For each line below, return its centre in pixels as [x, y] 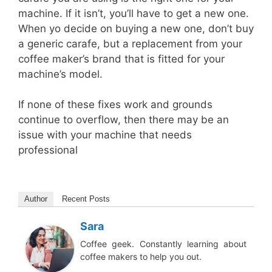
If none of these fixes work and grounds [115, 104]
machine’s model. [60, 74]
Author [36, 199]
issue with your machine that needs [105, 135]
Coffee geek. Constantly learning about [163, 243]
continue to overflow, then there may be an [124, 120]
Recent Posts [86, 199]
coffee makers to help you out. [141, 256]
